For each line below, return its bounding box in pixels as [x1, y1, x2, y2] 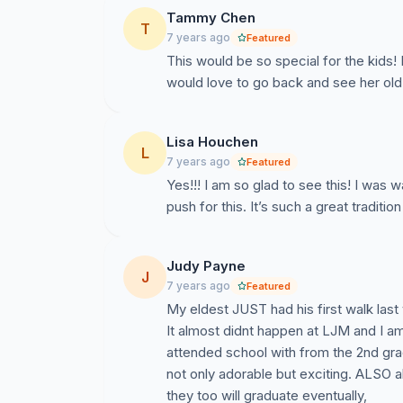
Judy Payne [166, 257, 246, 274]
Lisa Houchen [166, 133, 258, 150]
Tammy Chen [166, 9, 255, 26]
